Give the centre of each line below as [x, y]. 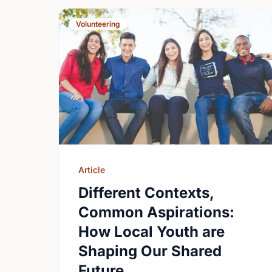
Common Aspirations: [156, 212]
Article [92, 170]
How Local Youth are [151, 232]
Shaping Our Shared [150, 251]
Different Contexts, [146, 193]
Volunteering [98, 24]
